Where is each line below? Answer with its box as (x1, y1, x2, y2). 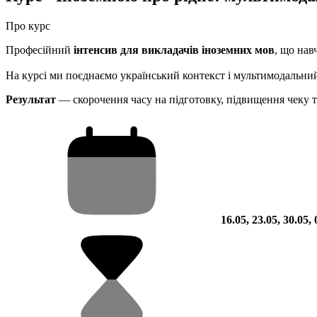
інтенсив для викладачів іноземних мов (71, 43, 275, 56)
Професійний (6, 43, 71, 56)
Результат (6, 93, 59, 105)
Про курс (6, 19, 50, 32)
